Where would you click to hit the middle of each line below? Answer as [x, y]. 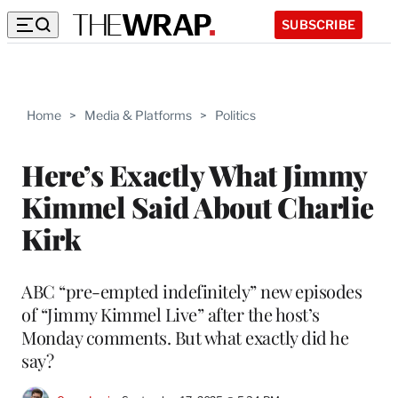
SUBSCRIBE [318, 24]
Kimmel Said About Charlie [198, 206]
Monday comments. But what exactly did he [185, 337]
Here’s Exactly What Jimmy [194, 174]
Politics [235, 115]
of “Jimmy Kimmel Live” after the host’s [171, 314]
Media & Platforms [138, 115]
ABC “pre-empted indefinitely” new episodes [191, 291]
